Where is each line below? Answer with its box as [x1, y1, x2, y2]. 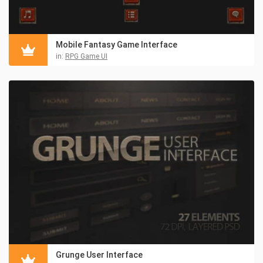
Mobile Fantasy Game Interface [56, 40, 177, 50]
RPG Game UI [65, 52, 107, 61]
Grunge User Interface [56, 249, 143, 259]
